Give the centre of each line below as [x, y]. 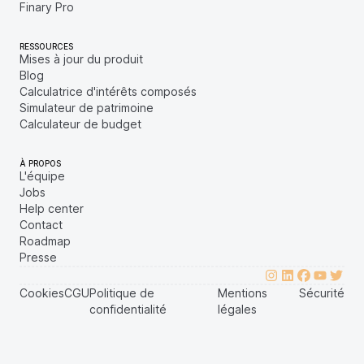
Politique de [122, 293]
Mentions [243, 293]
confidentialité [128, 309]
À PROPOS [40, 163]
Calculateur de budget [80, 124]
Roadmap [45, 241]
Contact [41, 225]
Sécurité [322, 293]
